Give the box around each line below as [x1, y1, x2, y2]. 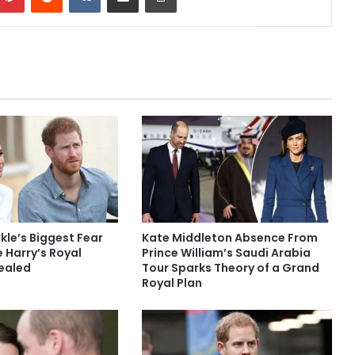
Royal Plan [141, 275, 202, 292]
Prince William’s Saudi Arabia [141, 245, 311, 261]
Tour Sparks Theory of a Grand [141, 260, 319, 277]
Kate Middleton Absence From [141, 230, 318, 246]
